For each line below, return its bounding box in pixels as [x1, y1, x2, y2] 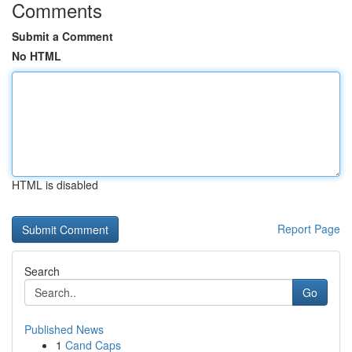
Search [24, 263, 60, 279]
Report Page [277, 221, 340, 236]
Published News [24, 321, 104, 337]
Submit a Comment [12, 28, 113, 44]
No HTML [12, 48, 61, 64]
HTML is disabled [12, 177, 98, 192]
